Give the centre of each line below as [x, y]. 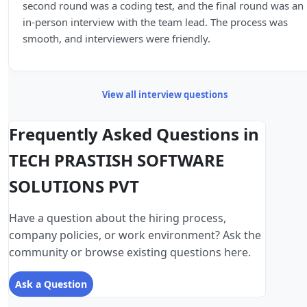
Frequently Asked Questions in [134, 134]
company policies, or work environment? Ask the [135, 235]
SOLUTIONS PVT [74, 186]
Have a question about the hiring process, [118, 218]
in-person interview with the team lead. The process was [155, 22]
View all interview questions [165, 95]
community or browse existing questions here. [130, 253]
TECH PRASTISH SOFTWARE [116, 160]
